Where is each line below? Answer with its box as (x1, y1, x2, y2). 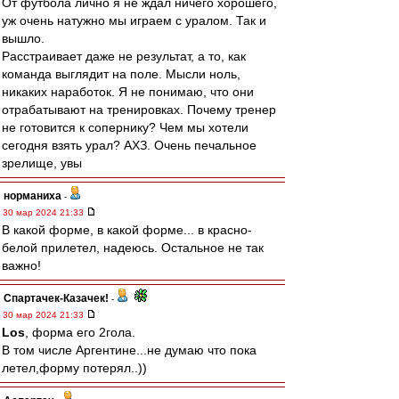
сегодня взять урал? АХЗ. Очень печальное (2, 138, 256, 152)
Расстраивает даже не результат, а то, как (2, 49, 246, 63)
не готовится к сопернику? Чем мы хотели (2, 120, 248, 134)
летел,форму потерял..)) (2, 361, 147, 375)
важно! (2, 258, 41, 273)
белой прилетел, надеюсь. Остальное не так (2, 240, 264, 255)
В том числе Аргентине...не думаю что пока (2, 343, 256, 357)
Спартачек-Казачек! (4, 292, 109, 305)
